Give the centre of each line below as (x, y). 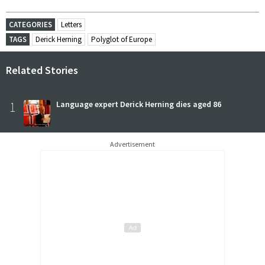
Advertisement (132, 144)
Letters (71, 24)
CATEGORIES (30, 24)
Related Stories (42, 70)
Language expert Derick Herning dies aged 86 (139, 104)
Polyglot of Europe (122, 39)
